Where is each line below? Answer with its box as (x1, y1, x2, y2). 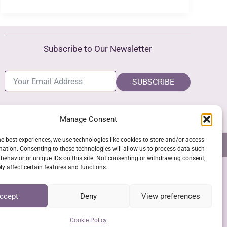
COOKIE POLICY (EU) (102, 139, 183, 150)
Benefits (13, 25, 43, 35)
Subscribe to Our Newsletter (43, 44, 152, 54)
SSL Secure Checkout (57, 178, 139, 189)
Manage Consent (60, 115, 118, 124)
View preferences (141, 191, 200, 201)
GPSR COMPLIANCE (15, 139, 93, 150)
